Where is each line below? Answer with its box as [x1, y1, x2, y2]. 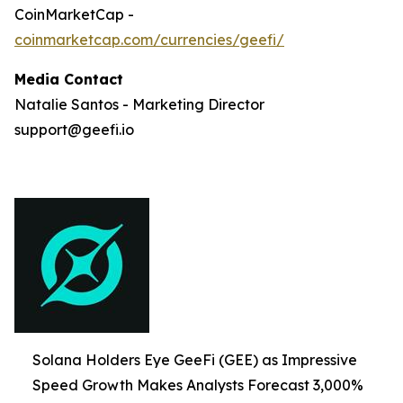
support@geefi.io [14, 120, 134, 139]
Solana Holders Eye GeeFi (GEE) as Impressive [32, 350, 357, 369]
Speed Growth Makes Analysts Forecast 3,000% [32, 375, 363, 394]
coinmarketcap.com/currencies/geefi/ [14, 30, 284, 49]
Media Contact [14, 69, 123, 88]
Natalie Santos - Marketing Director [14, 94, 264, 113]
